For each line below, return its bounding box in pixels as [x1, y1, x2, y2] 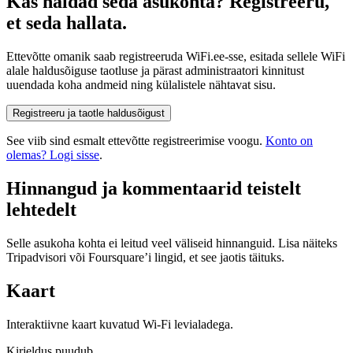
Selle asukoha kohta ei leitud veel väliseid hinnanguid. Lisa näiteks [6, 236, 337, 251]
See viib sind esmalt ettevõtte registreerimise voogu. [6, 134, 262, 148]
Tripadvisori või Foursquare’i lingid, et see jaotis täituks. [6, 251, 284, 265]
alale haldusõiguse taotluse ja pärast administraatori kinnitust [6, 64, 304, 78]
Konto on [266, 134, 313, 148]
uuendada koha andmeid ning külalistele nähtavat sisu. [6, 78, 276, 92]
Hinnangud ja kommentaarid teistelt [6, 178, 301, 199]
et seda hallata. [6, 13, 127, 34]
